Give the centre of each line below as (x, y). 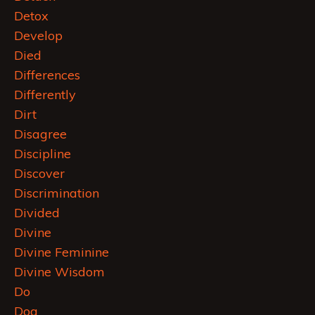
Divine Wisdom (59, 272)
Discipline (43, 154)
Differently (45, 95)
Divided (37, 213)
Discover (39, 174)
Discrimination (57, 193)
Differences (47, 75)
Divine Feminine (62, 252)
